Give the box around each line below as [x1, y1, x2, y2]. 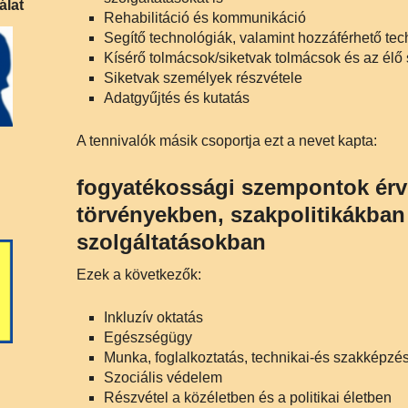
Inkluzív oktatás [104, 310, 203, 325]
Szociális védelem [104, 370, 222, 385]
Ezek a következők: [76, 267, 201, 282]
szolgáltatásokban [76, 229, 266, 254]
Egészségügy [104, 330, 192, 345]
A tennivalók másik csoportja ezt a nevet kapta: [76, 133, 377, 148]
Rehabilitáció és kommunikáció [104, 10, 306, 25]
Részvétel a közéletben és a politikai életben [104, 390, 392, 405]
